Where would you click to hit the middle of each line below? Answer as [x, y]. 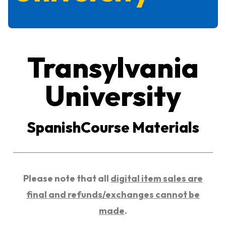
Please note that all [67, 178]
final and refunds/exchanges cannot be [113, 194]
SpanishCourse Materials [113, 127]
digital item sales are [157, 178]
